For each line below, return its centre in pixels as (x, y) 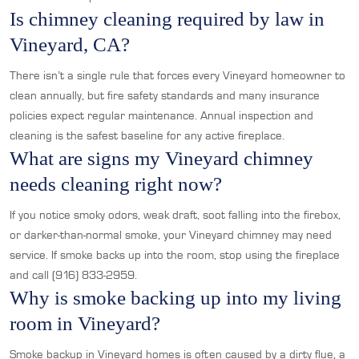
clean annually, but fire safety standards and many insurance (165, 95)
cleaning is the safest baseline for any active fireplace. (147, 135)
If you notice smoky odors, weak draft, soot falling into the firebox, (175, 215)
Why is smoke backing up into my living (175, 298)
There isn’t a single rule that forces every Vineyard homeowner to (177, 75)
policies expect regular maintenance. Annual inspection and (161, 115)
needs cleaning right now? (116, 184)
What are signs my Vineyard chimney (161, 158)
